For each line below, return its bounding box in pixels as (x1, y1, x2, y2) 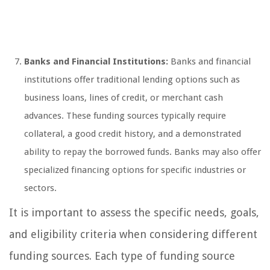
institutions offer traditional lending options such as (24, 74, 240, 86)
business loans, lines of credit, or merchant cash (24, 92, 223, 104)
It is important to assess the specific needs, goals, (9, 206, 259, 219)
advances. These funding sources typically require (24, 110, 226, 122)
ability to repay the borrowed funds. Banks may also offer (24, 146, 261, 158)
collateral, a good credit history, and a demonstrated (24, 128, 241, 140)
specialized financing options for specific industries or (24, 165, 246, 176)
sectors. (24, 183, 57, 194)
